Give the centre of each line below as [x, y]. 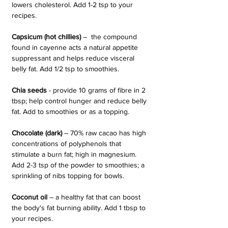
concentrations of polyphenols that [67, 144]
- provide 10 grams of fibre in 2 [97, 90]
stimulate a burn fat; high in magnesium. [75, 154]
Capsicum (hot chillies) [47, 37]
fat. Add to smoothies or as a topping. [70, 111]
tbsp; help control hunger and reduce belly [80, 101]
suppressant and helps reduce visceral [74, 58]
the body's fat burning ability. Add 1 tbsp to [80, 208]
